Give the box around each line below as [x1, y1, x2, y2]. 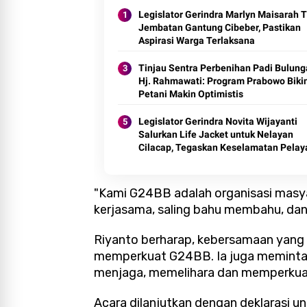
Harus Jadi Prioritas [138, 155, 225, 167]
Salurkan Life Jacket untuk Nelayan [138, 129, 293, 140]
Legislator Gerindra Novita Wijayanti [138, 116, 297, 127]
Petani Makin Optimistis [138, 88, 243, 100]
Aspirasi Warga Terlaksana [138, 35, 255, 47]
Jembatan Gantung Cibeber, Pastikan [138, 22, 301, 34]
